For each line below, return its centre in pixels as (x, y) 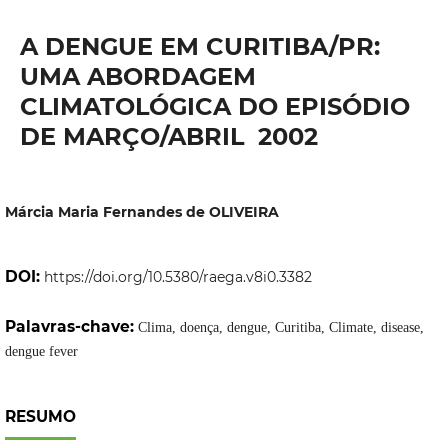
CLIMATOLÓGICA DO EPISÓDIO (214, 106)
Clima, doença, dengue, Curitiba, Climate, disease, (280, 328)
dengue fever (41, 352)
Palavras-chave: (71, 327)
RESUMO (40, 417)
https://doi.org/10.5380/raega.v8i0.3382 (177, 277)
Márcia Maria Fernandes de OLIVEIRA (141, 212)
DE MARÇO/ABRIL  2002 (168, 136)
